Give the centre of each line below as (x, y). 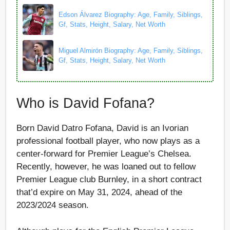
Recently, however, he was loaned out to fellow (106, 167)
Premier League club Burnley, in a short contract (109, 180)
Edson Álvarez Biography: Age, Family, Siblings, (131, 14)
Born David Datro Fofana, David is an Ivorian (102, 128)
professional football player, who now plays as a (108, 141)
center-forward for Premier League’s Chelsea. (104, 154)
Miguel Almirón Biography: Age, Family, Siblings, (131, 50)
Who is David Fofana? (88, 103)
